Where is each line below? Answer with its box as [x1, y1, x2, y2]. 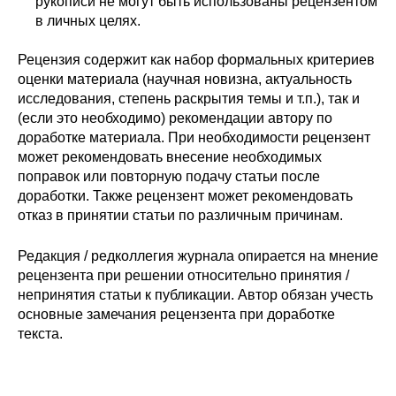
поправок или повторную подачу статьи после [18, 169, 320, 185]
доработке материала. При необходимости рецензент [18, 130, 370, 146]
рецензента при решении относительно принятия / [18, 268, 349, 284]
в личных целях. [35, 13, 141, 29]
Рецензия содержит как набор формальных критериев [18, 52, 375, 68]
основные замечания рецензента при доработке [18, 307, 335, 323]
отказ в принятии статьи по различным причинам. [18, 208, 343, 224]
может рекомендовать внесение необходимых [18, 149, 322, 165]
